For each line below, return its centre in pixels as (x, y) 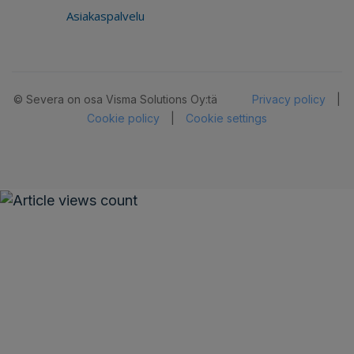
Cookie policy (123, 119)
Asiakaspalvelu (105, 15)
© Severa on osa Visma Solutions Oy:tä (115, 100)
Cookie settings (226, 119)
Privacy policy (289, 100)
